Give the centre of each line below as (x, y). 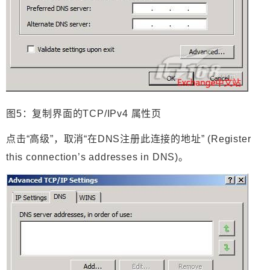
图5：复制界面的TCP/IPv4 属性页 (84, 114)
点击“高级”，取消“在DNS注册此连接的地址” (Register (129, 139)
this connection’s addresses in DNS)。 (97, 157)
